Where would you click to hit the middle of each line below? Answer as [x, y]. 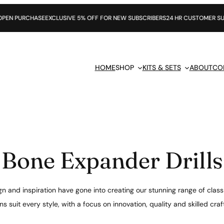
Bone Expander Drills [112, 160]
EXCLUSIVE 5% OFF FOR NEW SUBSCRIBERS [66, 18]
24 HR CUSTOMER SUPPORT [165, 18]
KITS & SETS [161, 68]
